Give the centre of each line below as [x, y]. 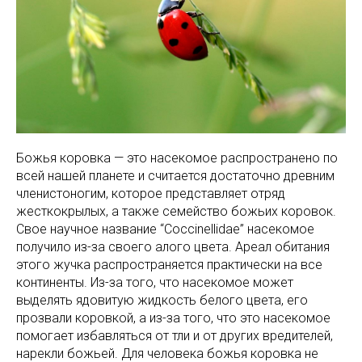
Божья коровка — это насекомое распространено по [177, 158]
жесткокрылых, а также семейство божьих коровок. [176, 212]
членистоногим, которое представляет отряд [151, 194]
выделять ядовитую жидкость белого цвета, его [162, 301]
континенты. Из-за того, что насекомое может [155, 283]
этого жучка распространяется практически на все [169, 265]
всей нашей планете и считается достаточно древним [175, 176]
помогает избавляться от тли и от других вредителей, [175, 336]
